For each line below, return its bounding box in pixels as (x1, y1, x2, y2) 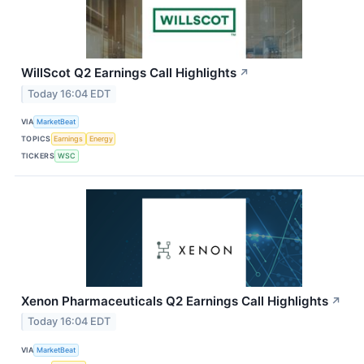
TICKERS (21, 151, 55, 161)
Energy (89, 134, 113, 144)
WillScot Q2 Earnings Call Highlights (21, 64, 236, 80)
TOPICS (21, 134, 51, 144)
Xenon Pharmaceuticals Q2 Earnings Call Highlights (21, 292, 328, 309)
